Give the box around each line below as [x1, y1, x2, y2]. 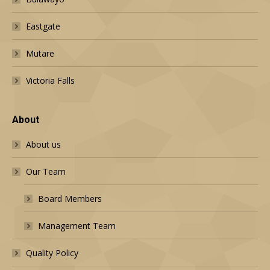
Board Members [38, 193, 102, 205]
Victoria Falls [26, 75, 75, 87]
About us [26, 139, 61, 151]
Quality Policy [26, 247, 78, 259]
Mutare [26, 48, 54, 60]
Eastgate [26, 20, 60, 33]
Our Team [26, 166, 66, 178]
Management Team [38, 220, 116, 232]
